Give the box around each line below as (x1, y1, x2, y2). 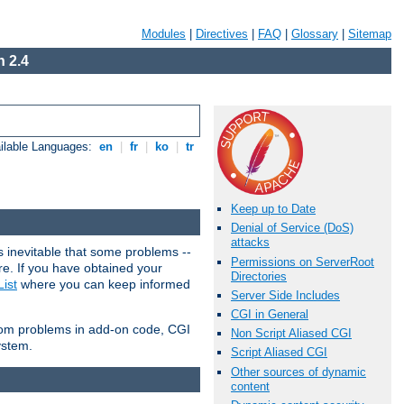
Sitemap (348, 27, 391, 41)
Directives (196, 27, 248, 41)
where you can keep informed (17, 276, 190, 291)
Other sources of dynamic (231, 364, 366, 379)
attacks (231, 235, 270, 250)
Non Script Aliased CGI (231, 326, 352, 341)
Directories (231, 269, 287, 283)
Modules (142, 27, 186, 41)
